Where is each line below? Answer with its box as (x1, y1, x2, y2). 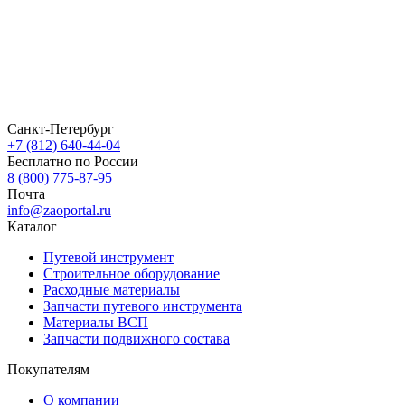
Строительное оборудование (43, 265, 220, 281)
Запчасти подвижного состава (43, 330, 230, 346)
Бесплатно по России (7, 153, 138, 169)
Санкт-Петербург (7, 120, 114, 137)
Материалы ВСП (43, 314, 148, 330)
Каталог (7, 218, 57, 234)
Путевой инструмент (43, 249, 174, 265)
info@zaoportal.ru (7, 202, 111, 218)
